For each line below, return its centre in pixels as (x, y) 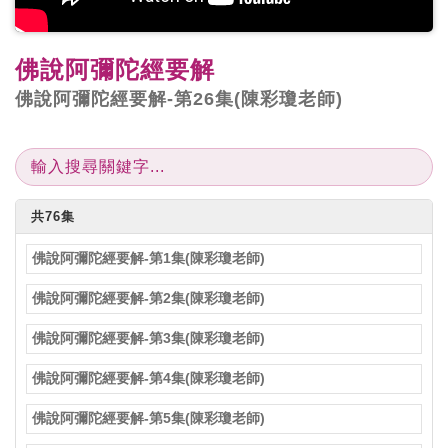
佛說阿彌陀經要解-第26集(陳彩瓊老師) (179, 98)
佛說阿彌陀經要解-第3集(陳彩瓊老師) (148, 337)
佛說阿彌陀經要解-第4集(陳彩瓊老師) (148, 377)
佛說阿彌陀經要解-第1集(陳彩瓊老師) (148, 257)
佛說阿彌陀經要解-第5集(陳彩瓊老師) (148, 417)
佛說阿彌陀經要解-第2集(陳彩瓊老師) (148, 297)
